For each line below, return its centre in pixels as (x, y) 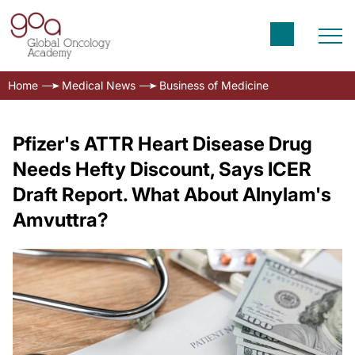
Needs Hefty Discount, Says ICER (162, 169)
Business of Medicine (214, 85)
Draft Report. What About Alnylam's (172, 195)
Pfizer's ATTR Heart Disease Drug (162, 144)
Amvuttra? (61, 220)
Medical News (99, 85)
